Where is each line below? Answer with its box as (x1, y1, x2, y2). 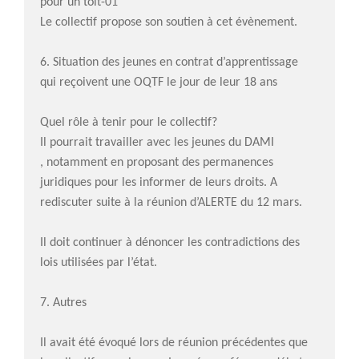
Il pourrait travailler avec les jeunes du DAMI (40, 135, 274, 149)
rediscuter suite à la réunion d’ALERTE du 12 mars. (40, 196, 302, 209)
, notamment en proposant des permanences (40, 155, 273, 169)
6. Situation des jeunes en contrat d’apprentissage (40, 55, 298, 69)
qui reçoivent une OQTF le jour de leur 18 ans (40, 75, 277, 89)
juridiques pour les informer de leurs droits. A (40, 175, 277, 189)
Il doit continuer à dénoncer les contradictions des (40, 236, 300, 249)
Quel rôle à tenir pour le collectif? (40, 115, 217, 129)
